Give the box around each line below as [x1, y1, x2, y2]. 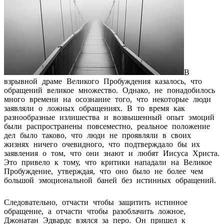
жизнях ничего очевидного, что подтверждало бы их [4, 139, 200, 148]
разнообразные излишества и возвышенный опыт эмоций [4, 112, 214, 121]
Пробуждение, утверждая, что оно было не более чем [4, 166, 203, 175]
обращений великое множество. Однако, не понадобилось [4, 85, 215, 94]
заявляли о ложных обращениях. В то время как [4, 103, 185, 112]
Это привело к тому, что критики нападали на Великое [4, 157, 212, 166]
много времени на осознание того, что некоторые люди [4, 94, 211, 103]
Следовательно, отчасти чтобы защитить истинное [4, 197, 187, 206]
